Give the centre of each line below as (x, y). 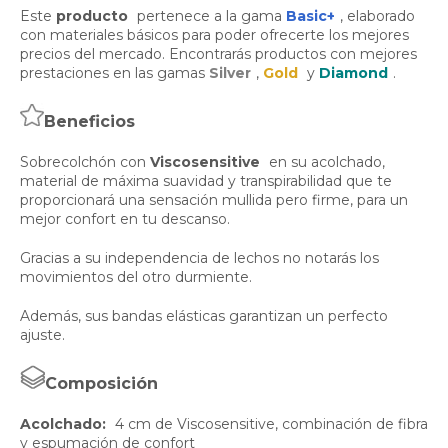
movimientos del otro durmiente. (136, 277)
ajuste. (42, 335)
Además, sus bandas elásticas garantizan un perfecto (204, 316)
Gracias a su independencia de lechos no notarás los (199, 258)
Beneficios (89, 122)
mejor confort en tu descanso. (125, 219)
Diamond (353, 73)
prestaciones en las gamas (114, 73)
